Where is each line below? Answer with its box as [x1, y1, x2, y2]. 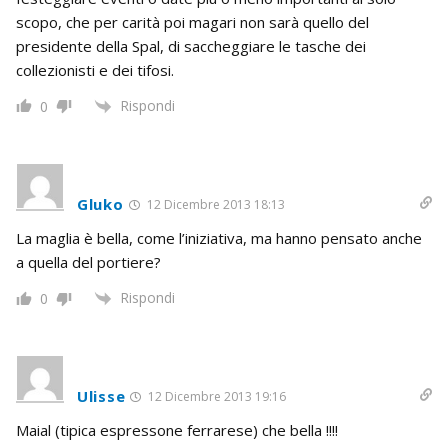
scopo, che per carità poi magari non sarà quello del [16, 11, 369, 32]
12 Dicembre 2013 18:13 [143, 196, 285, 214]
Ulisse [77, 386, 126, 407]
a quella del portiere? [16, 252, 161, 273]
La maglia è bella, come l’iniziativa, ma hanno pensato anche [16, 228, 422, 249]
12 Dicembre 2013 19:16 [145, 388, 287, 406]
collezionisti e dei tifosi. [16, 59, 174, 80]
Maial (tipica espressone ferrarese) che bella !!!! [16, 420, 338, 441]
